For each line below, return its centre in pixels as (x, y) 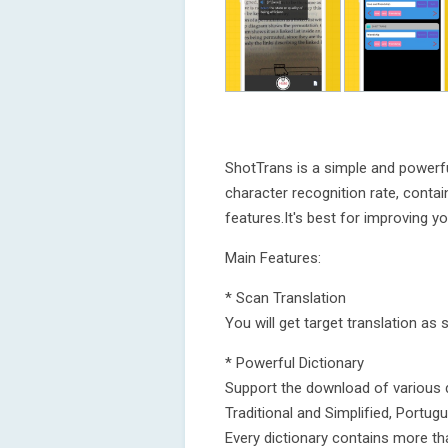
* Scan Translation (285, 298)
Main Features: (273, 258)
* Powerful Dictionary (294, 363)
